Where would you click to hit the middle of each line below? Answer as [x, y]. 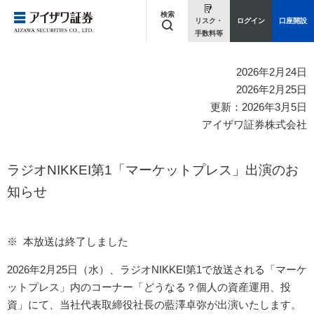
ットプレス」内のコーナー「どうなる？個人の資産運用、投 [149, 287]
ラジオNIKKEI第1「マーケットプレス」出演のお [153, 170]
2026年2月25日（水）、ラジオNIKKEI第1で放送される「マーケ [157, 269]
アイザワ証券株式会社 [254, 124]
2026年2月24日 [272, 72]
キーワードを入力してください [80, 67]
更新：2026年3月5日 [259, 107]
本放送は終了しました [75, 241]
